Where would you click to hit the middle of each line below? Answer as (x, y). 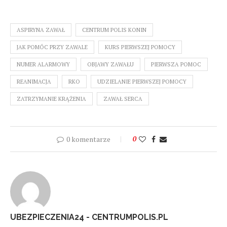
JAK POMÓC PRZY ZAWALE (52, 47)
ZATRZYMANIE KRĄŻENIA (51, 99)
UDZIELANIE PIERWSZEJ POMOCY (142, 82)
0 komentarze (88, 139)
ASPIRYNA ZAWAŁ (41, 30)
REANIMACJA (34, 82)
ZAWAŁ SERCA (123, 99)
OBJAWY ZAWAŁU (110, 65)
